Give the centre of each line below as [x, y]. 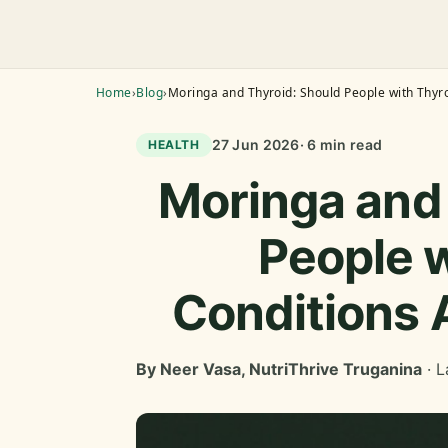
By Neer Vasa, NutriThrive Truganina [279, 369]
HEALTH [174, 144]
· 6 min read [341, 144]
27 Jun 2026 [255, 144]
